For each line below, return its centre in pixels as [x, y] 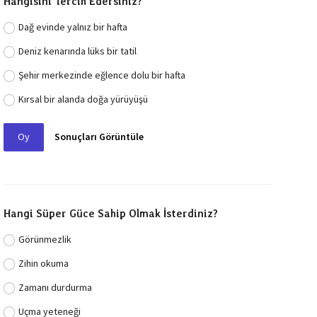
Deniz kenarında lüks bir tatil [78, 51]
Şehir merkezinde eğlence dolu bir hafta [102, 75]
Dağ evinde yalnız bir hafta [73, 27]
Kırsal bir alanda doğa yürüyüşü [83, 99]
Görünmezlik [45, 239]
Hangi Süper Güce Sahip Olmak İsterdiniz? [110, 213]
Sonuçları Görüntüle [99, 137]
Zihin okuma [44, 263]
